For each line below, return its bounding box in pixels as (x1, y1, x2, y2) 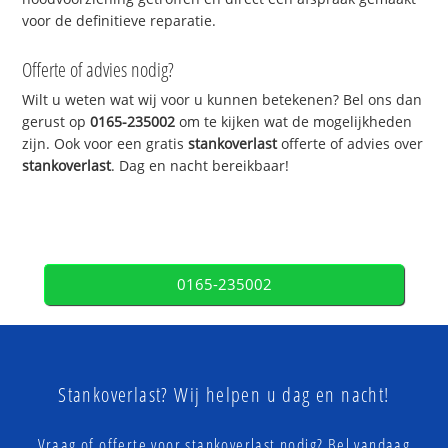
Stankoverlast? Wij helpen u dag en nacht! (58, 381, 390, 409)
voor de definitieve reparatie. (22, 10, 217, 30)
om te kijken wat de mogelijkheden (175, 112, 413, 132)
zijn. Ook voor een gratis (22, 134, 189, 154)
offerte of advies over (277, 134, 424, 154)
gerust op (22, 112, 91, 132)
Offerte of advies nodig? (22, 56, 175, 84)
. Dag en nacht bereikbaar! (111, 156, 290, 176)
